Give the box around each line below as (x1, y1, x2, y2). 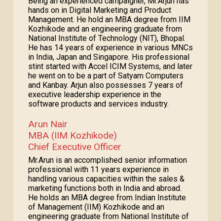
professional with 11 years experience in (28, 165, 169, 174)
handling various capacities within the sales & (28, 174, 184, 184)
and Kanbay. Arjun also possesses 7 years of (28, 80, 183, 90)
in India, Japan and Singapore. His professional (28, 52, 189, 62)
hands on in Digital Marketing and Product (28, 5, 171, 15)
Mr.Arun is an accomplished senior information (28, 155, 187, 165)
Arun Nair (28, 118, 68, 130)
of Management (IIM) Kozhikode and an (28, 202, 164, 212)
